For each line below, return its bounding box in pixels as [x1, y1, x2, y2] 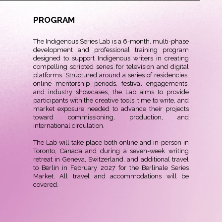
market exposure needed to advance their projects [33, 105, 189, 113]
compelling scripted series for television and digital [33, 63, 189, 71]
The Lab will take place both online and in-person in [33, 139, 189, 147]
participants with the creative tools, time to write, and [33, 97, 189, 105]
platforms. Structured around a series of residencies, [33, 71, 189, 79]
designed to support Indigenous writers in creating [33, 55, 189, 62]
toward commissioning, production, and [33, 113, 189, 121]
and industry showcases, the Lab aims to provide [33, 88, 189, 96]
